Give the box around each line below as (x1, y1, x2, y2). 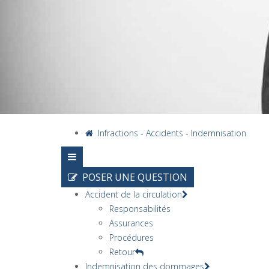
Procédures (109, 231, 154, 243)
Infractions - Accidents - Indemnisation (93, 127, 246, 139)
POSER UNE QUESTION (77, 170, 187, 184)
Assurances (109, 217, 153, 229)
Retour (109, 246, 135, 258)
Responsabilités (109, 202, 171, 214)
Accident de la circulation (85, 188, 182, 200)
